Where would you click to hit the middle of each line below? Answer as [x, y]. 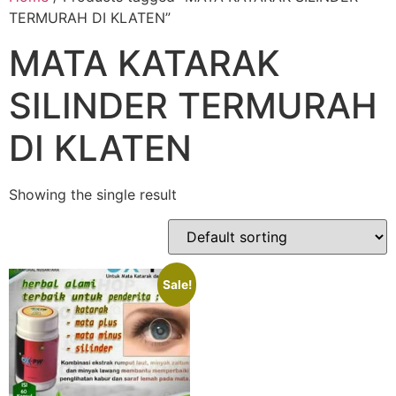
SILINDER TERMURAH [193, 106]
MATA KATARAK [145, 63]
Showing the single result [93, 194]
